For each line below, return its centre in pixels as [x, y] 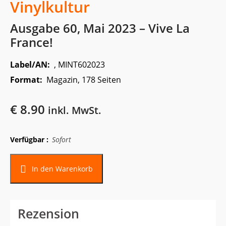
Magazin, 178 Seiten [84, 80]
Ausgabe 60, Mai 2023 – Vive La [100, 28]
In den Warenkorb [62, 168]
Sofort [62, 140]
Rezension [48, 214]
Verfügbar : [29, 140]
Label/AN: [32, 65]
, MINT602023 [79, 65]
